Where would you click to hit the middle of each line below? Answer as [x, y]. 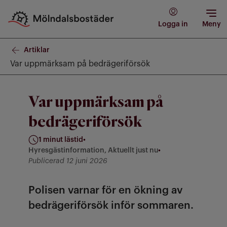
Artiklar [36, 50]
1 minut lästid [61, 140]
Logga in [173, 24]
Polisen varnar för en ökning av [105, 190]
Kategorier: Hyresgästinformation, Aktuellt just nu [113, 155]
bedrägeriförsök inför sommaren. [111, 205]
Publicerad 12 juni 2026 [68, 161]
